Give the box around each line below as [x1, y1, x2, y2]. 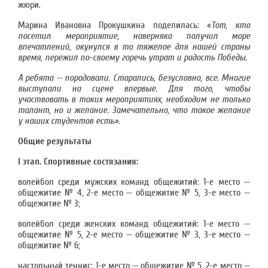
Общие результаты [18, 136, 92, 147]
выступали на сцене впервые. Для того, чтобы [18, 83, 250, 94]
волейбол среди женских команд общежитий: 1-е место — [18, 218, 250, 229]
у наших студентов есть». [18, 115, 120, 126]
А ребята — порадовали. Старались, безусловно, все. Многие [18, 72, 250, 83]
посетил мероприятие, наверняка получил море [18, 31, 250, 41]
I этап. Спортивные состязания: [18, 156, 138, 167]
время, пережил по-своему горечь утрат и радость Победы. [18, 52, 247, 63]
